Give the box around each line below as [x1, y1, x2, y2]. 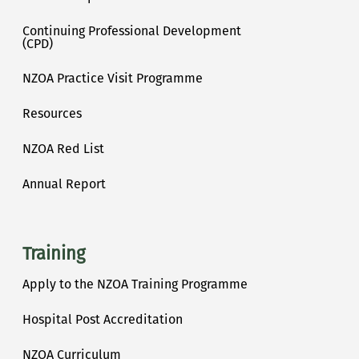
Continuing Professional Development [22, 22, 241, 38]
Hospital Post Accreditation [22, 311, 183, 327]
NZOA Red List [22, 141, 104, 157]
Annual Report [22, 176, 106, 192]
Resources [22, 106, 82, 122]
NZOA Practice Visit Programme [22, 71, 203, 87]
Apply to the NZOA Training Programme [22, 276, 248, 292]
